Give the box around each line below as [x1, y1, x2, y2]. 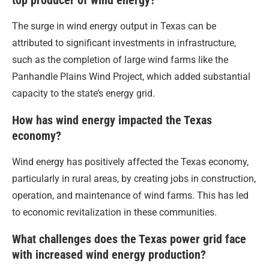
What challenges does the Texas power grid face [12, 232, 246, 247]
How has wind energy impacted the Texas [12, 113, 212, 128]
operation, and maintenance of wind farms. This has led [12, 190, 249, 202]
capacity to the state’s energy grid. [12, 88, 155, 100]
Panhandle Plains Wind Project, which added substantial [12, 71, 250, 83]
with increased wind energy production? [12, 247, 206, 262]
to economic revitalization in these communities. [12, 207, 217, 219]
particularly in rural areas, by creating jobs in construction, [12, 173, 256, 185]
